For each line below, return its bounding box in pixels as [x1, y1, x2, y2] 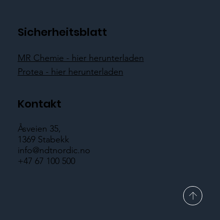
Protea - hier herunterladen [17, 66, 123, 78]
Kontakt [17, 96, 61, 112]
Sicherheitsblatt [17, 25, 107, 40]
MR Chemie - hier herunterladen [17, 53, 144, 64]
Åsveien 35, [17, 123, 61, 135]
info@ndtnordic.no [17, 145, 90, 156]
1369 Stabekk [17, 134, 69, 145]
